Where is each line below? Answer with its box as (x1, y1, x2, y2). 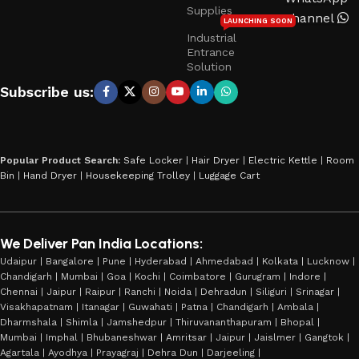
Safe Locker (123, 154, 183, 166)
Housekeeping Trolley (86, 169, 190, 181)
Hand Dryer (23, 169, 77, 181)
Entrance (187, 45, 236, 58)
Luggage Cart (199, 169, 260, 181)
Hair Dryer (192, 154, 240, 166)
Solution (187, 59, 232, 73)
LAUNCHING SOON (224, 16, 293, 25)
